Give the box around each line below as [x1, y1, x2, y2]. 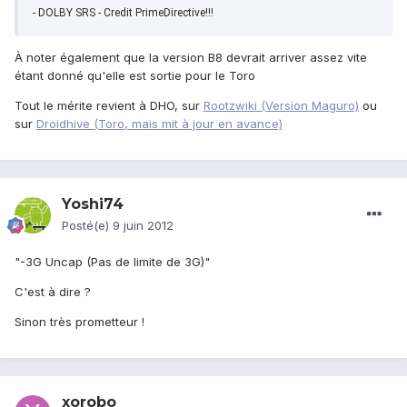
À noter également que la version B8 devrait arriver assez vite [15, 50, 367, 65]
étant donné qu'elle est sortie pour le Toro [15, 68, 255, 84]
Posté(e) [62, 218, 113, 233]
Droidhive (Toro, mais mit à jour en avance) [36, 116, 283, 132]
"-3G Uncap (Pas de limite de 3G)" [15, 254, 210, 270]
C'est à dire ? [15, 284, 91, 300]
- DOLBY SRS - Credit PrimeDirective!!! [33, 6, 213, 20]
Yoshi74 [62, 195, 124, 213]
